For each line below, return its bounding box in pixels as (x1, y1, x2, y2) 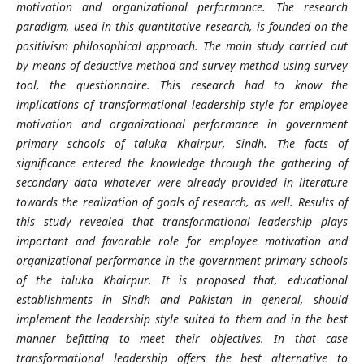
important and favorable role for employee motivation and (15, 232, 349, 249)
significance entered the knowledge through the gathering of (15, 154, 349, 171)
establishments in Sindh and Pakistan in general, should (15, 291, 349, 307)
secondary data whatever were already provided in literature (15, 174, 349, 190)
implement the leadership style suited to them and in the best (15, 310, 349, 327)
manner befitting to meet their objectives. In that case (15, 330, 349, 346)
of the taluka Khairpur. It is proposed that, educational (15, 271, 349, 288)
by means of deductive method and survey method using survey (15, 57, 349, 73)
